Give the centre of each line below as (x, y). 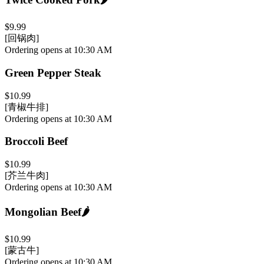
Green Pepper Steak (53, 72)
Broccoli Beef (36, 141)
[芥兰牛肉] (27, 176)
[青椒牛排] (27, 107)
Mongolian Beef (43, 212)
